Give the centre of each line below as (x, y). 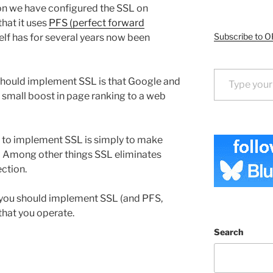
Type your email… (228, 68)
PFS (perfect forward (97, 23)
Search (228, 232)
